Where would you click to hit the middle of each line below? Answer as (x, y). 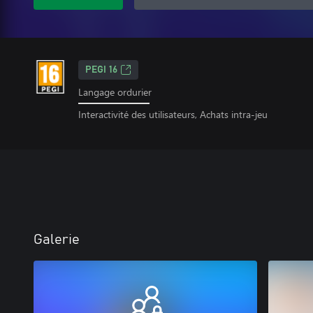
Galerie (57, 239)
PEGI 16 (101, 70)
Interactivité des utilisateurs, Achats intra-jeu (173, 114)
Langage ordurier (115, 92)
